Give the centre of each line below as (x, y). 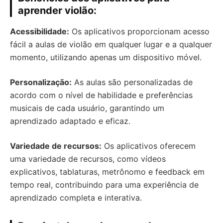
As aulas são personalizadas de (132, 82)
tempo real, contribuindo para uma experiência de (104, 185)
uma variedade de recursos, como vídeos (88, 159)
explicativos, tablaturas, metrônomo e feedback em (107, 172)
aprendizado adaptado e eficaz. (70, 121)
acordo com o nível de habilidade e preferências (101, 95)
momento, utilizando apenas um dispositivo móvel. (106, 57)
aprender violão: (57, 10)
